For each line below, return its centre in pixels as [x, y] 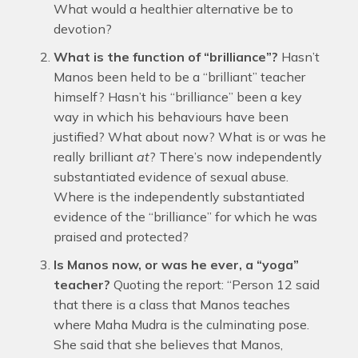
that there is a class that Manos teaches [171, 304]
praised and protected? [121, 237]
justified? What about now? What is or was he [189, 137]
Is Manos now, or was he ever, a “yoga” [176, 265]
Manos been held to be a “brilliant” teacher [179, 77]
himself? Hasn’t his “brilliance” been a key [177, 97]
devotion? [82, 29]
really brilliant [95, 157]
